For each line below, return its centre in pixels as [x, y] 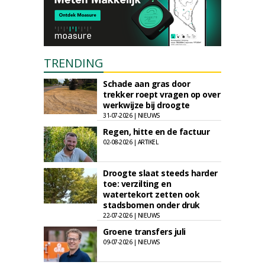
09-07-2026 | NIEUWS [132, 242]
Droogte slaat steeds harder [160, 173]
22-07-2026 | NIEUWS [132, 215]
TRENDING [74, 63]
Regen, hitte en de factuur [156, 132]
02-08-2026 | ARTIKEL [130, 142]
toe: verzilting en [137, 184]
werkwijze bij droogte [146, 105]
